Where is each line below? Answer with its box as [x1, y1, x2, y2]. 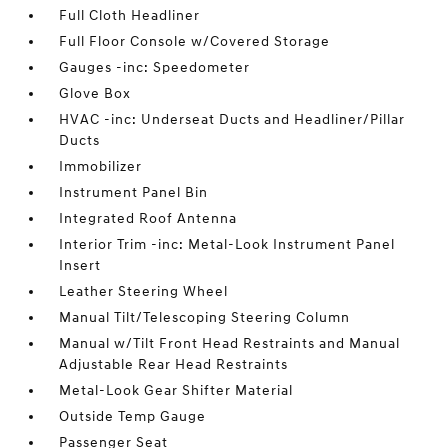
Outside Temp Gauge [59, 408, 207, 425]
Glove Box [59, 85, 132, 102]
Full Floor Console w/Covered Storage [59, 33, 331, 50]
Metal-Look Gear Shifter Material [59, 382, 294, 399]
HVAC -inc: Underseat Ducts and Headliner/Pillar [59, 111, 406, 128]
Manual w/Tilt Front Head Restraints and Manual [59, 335, 401, 352]
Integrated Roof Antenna [59, 210, 238, 227]
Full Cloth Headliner [59, 7, 201, 24]
